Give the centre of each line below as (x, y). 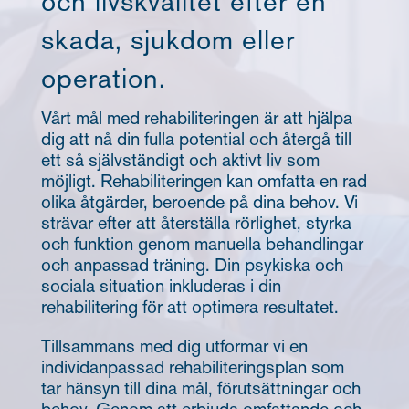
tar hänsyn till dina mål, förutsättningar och (200, 389)
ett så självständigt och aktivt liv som (180, 161)
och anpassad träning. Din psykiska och (192, 266)
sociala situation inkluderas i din (161, 287)
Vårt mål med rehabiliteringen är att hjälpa (196, 119)
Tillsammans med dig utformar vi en (174, 347)
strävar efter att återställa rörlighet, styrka (196, 224)
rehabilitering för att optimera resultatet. (189, 308)
